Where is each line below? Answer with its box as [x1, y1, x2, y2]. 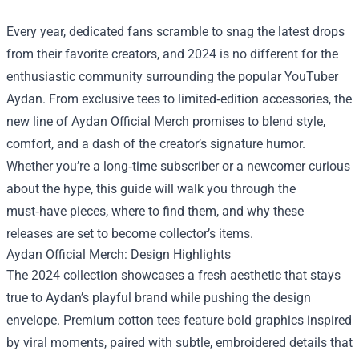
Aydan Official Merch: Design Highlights [6, 246, 231, 262]
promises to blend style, [189, 113, 325, 129]
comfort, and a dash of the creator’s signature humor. [6, 135, 305, 151]
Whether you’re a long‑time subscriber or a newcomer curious [6, 158, 350, 174]
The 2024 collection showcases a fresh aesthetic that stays [6, 267, 341, 283]
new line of [6, 113, 71, 129]
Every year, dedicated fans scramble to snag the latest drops [6, 23, 345, 39]
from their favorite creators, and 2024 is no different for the [6, 46, 338, 62]
